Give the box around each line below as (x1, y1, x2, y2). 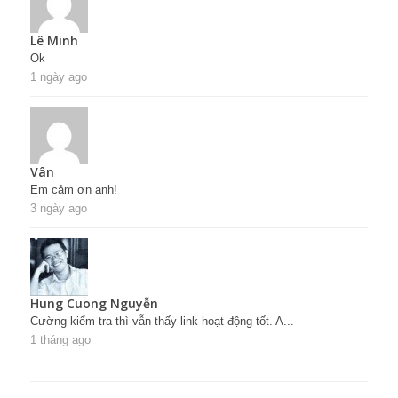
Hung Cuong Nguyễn (30, 294, 158, 312)
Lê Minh (30, 31, 78, 49)
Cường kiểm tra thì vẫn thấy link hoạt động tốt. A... (30, 314, 294, 328)
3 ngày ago (30, 201, 87, 215)
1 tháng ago (30, 332, 91, 346)
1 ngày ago (30, 69, 87, 84)
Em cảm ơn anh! (30, 182, 117, 196)
